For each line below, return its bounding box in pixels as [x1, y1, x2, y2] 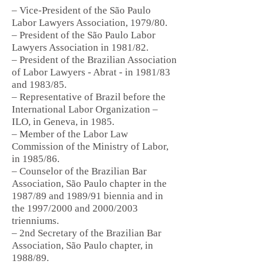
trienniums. [12, 215, 59, 226]
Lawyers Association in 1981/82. [12, 42, 148, 53]
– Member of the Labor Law [12, 128, 128, 140]
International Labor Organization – [12, 104, 158, 115]
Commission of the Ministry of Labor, [12, 141, 169, 152]
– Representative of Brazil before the [12, 91, 166, 103]
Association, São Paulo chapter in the [12, 178, 167, 189]
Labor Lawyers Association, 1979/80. [12, 17, 167, 28]
